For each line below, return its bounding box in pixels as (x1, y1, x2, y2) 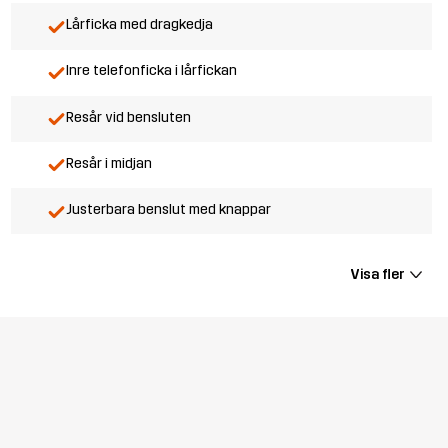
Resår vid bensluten (65, 108, 191, 126)
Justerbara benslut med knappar (65, 200, 271, 218)
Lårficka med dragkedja (65, 16, 213, 34)
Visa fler (349, 265, 405, 283)
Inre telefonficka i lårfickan (65, 62, 237, 80)
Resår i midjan (65, 154, 152, 172)
